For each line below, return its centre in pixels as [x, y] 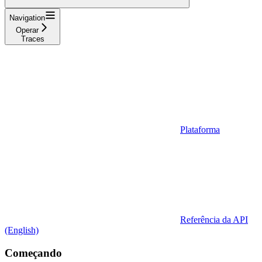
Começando [33, 253]
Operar [27, 30]
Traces [32, 39]
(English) [22, 230]
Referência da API [214, 219]
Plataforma [200, 129]
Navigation [27, 18]
